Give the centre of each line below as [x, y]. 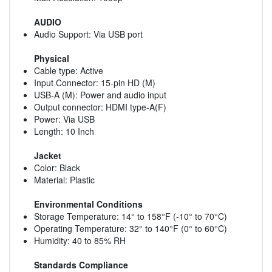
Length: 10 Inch [64, 131]
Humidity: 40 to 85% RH [80, 240]
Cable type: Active [69, 70]
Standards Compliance [81, 264]
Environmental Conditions [88, 204]
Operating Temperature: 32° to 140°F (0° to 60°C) [131, 228]
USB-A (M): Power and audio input [100, 94]
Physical [52, 58]
